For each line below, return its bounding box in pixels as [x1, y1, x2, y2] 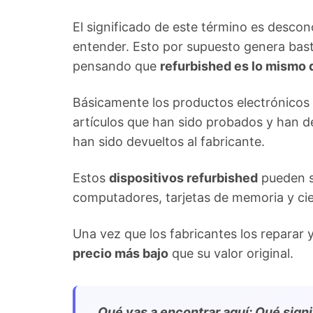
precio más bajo [73, 246, 168, 261]
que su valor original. [168, 246, 293, 261]
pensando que [73, 59, 160, 73]
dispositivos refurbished [109, 170, 258, 185]
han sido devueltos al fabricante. [73, 134, 265, 149]
